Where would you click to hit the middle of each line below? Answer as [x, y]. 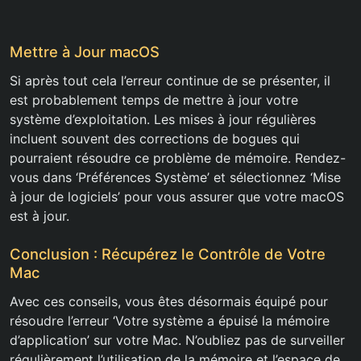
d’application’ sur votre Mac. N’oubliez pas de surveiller [177, 340]
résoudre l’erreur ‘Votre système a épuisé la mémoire [170, 321]
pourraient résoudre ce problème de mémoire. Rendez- [178, 158]
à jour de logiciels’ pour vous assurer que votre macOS [177, 197]
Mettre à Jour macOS [85, 52]
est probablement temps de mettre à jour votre [154, 100]
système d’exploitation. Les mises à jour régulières [163, 120]
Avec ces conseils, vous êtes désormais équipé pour [169, 302]
